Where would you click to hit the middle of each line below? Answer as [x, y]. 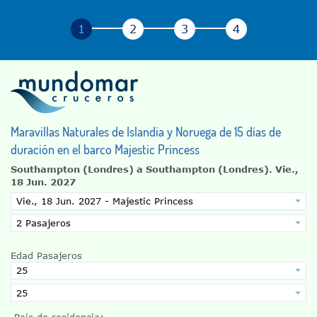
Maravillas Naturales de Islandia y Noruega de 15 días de [146, 131]
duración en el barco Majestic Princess [105, 149]
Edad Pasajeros [46, 256]
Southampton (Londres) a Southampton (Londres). [143, 169]
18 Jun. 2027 [43, 181]
